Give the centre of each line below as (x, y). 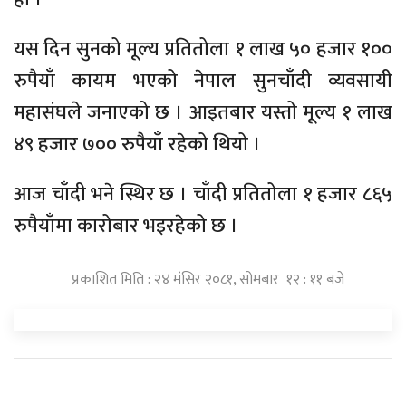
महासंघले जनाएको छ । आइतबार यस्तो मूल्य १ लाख (203, 112)
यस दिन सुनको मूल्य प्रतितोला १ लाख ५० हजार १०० (203, 49)
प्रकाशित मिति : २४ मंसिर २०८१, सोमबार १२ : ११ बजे (208, 279)
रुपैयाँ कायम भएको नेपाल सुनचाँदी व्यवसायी (203, 81)
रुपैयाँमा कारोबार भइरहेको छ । (126, 226)
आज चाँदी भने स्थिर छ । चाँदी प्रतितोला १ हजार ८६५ (203, 194)
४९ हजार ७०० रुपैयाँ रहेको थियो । (137, 144)
